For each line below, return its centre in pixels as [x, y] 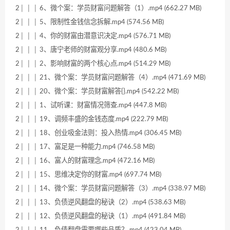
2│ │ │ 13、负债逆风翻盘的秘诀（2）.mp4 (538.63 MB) [100, 203]
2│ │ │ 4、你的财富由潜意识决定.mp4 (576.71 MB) [93, 36]
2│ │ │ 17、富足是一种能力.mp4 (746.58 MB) [85, 147]
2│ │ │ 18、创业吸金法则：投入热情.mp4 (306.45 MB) [98, 133]
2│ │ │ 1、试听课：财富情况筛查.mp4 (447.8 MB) [91, 106]
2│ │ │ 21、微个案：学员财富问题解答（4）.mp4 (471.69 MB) [110, 78]
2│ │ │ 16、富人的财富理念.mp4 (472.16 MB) [85, 161]
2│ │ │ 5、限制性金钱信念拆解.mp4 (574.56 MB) [90, 22]
